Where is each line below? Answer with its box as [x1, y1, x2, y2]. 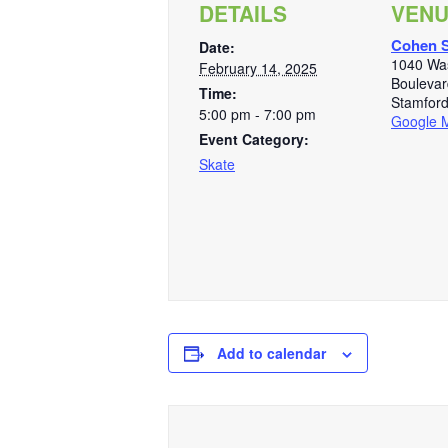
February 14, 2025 [199, 58, 317, 78]
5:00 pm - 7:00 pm [199, 104, 316, 124]
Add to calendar [217, 343, 326, 363]
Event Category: [199, 129, 309, 149]
